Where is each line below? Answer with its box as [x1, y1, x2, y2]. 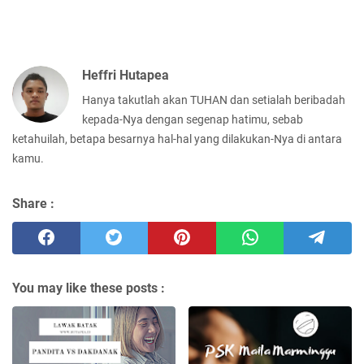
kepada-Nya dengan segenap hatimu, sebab [82, 112, 303, 126]
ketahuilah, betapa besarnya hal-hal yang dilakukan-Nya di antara [12, 132, 342, 145]
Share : [12, 195, 54, 211]
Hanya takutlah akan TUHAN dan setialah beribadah [82, 93, 345, 106]
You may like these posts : [12, 279, 165, 296]
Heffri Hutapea [82, 67, 169, 83]
